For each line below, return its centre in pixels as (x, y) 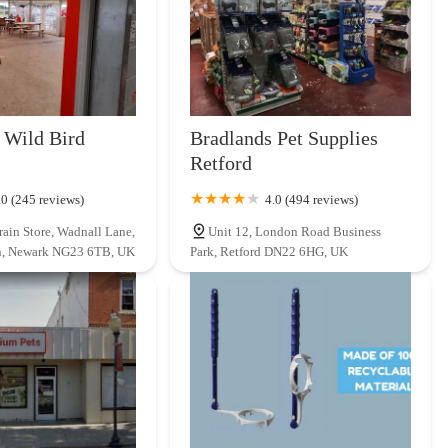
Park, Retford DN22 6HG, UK (269, 251)
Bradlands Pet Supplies (284, 137)
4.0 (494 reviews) (312, 199)
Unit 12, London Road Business (295, 231)
